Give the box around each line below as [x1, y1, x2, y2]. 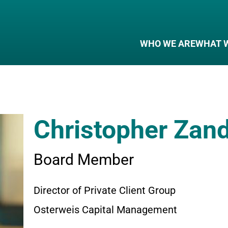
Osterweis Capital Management [33, 204, 177, 216]
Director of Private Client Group [33, 184, 176, 196]
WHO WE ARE [140, 38, 195, 49]
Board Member [33, 151, 134, 168]
